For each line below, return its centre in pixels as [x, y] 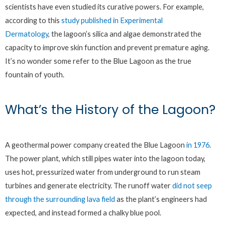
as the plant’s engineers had [161, 199]
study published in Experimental [112, 21]
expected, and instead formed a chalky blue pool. [83, 212]
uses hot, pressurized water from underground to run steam [103, 172]
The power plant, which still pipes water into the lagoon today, [105, 158]
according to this [33, 21]
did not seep [192, 185]
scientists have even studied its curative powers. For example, [104, 7]
